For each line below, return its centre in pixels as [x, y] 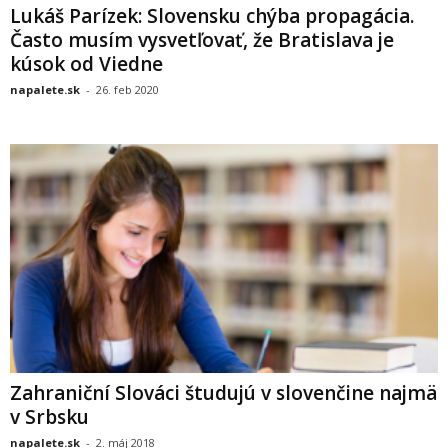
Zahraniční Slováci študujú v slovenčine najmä [223, 392]
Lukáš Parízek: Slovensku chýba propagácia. [212, 16]
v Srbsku [49, 416]
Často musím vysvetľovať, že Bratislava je [202, 40]
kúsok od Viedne [89, 64]
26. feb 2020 [127, 90]
